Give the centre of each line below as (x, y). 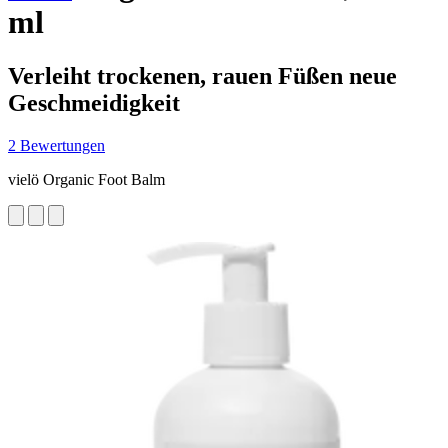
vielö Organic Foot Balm (86, 179)
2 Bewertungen (56, 145)
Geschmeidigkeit (94, 102)
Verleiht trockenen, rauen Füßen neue (202, 75)
